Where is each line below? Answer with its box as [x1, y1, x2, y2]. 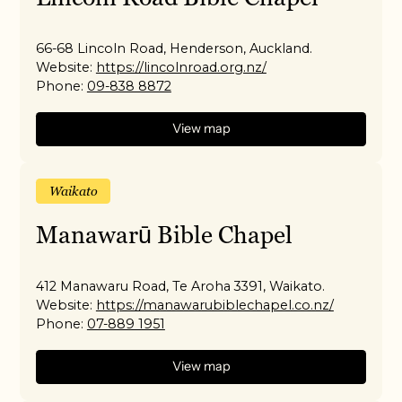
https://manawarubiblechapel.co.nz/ [95, 296, 334, 313]
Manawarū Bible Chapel [36, 218, 293, 250]
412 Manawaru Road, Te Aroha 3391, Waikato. [36, 277, 326, 294]
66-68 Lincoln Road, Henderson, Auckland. [36, 39, 313, 57]
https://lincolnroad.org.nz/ [95, 58, 267, 75]
